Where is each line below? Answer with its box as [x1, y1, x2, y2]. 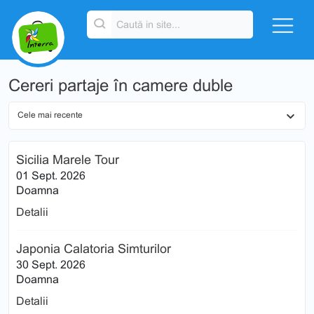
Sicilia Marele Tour [16, 152, 119, 167]
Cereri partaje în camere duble [8, 75, 233, 95]
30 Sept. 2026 [16, 258, 86, 271]
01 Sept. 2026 [16, 169, 86, 182]
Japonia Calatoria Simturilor [16, 241, 171, 256]
